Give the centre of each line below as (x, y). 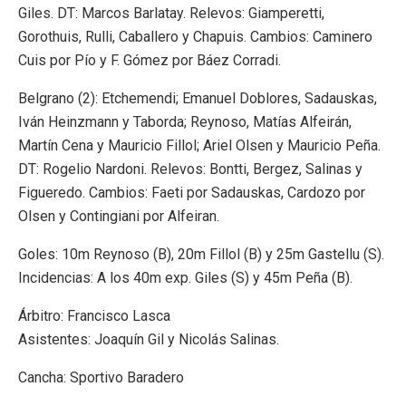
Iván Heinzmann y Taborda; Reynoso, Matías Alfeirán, (185, 121)
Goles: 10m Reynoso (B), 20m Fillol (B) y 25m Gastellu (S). (201, 254)
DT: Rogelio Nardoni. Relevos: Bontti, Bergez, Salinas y (190, 169)
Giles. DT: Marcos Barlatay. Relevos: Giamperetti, (171, 13)
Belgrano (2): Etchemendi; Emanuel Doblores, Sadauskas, (198, 98)
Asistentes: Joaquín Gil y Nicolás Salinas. (149, 339)
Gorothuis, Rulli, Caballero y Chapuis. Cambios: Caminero (195, 36)
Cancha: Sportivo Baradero (101, 377)
